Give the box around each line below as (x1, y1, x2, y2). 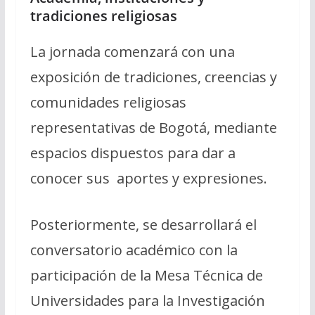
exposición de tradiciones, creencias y (30, 67, 277, 86)
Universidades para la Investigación (30, 290, 265, 310)
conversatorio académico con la (30, 240, 238, 259)
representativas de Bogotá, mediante (30, 117, 277, 137)
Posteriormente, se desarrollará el (30, 214, 257, 234)
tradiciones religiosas (30, 6, 177, 25)
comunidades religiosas (30, 92, 186, 112)
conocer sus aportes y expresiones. (30, 168, 267, 188)
